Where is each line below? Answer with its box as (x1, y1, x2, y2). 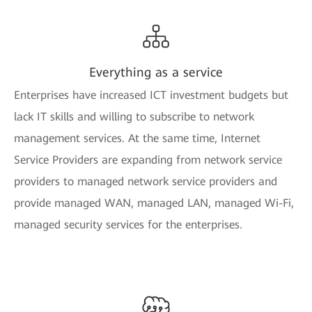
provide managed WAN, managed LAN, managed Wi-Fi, (14, 196, 294, 210)
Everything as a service (89, 65, 223, 80)
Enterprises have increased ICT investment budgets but (14, 88, 288, 102)
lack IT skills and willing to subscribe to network (14, 110, 254, 124)
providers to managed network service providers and (14, 175, 277, 189)
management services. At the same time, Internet (14, 132, 260, 146)
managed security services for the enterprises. (14, 218, 242, 232)
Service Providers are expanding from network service (14, 153, 282, 167)
